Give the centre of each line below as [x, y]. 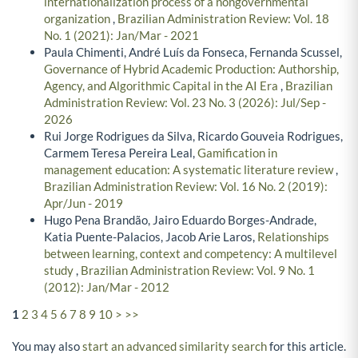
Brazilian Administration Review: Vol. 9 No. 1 [198, 270]
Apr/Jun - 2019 [84, 203]
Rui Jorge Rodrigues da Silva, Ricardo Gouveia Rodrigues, [193, 136]
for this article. [306, 346]
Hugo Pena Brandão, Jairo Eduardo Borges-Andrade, [180, 220]
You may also [47, 346]
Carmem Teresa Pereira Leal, [121, 153]
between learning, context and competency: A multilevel [191, 254]
